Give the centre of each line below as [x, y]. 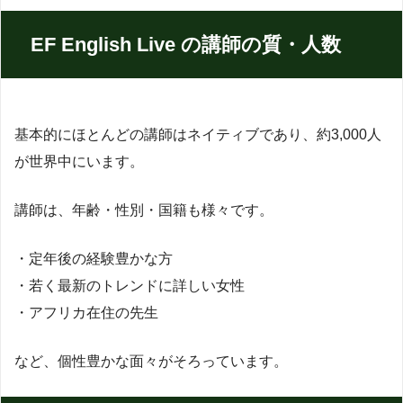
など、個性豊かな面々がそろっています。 [151, 362]
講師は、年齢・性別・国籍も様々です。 [144, 210]
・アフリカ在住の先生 [86, 313]
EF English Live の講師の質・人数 [186, 45]
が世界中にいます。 [79, 162]
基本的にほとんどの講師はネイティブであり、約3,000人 [198, 135]
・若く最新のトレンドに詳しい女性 [130, 286]
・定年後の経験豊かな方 [94, 259]
